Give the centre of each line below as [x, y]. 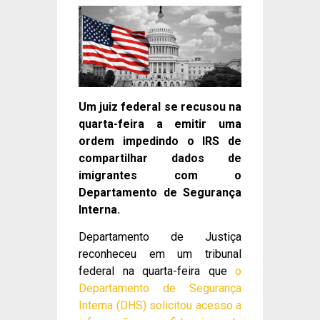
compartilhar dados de [160, 158]
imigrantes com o [160, 175]
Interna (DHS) [114, 306]
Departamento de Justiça [160, 237]
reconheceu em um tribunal [160, 254]
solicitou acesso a [195, 306]
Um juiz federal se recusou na [160, 107]
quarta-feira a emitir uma [160, 124]
